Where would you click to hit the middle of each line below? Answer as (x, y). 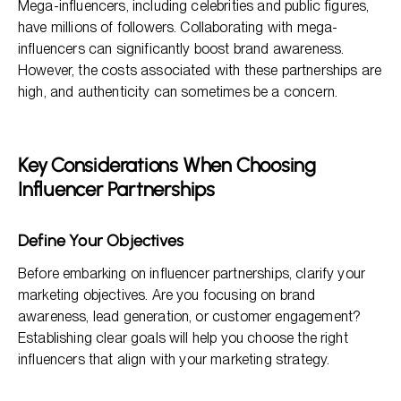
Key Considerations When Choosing (167, 165)
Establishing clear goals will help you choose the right (183, 338)
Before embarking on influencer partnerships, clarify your (192, 273)
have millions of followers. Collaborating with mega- (178, 27)
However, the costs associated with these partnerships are (200, 70)
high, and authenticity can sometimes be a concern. (178, 92)
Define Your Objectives (101, 241)
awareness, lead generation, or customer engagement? (189, 316)
